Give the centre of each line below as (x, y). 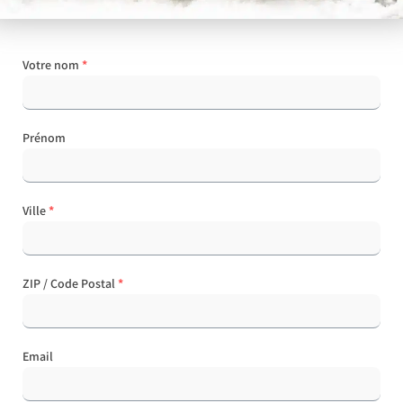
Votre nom (51, 64)
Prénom (44, 137)
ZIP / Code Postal (69, 283)
